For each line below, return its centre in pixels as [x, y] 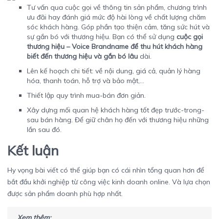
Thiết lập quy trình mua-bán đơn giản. [88, 96]
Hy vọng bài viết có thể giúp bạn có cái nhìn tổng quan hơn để [106, 170]
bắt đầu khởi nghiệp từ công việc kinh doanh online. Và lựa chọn [109, 182]
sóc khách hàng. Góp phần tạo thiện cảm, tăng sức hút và [119, 27]
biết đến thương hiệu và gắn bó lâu [83, 56]
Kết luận [33, 151]
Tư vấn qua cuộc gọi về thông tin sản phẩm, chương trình [117, 8]
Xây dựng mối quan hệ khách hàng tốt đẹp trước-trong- [116, 110]
